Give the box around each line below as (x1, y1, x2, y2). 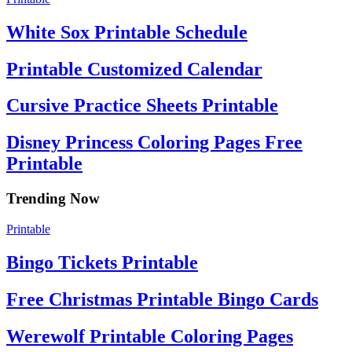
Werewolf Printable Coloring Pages (6, 325, 293, 346)
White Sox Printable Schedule (6, 21, 247, 42)
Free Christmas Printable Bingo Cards (6, 288, 318, 310)
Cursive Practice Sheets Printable (6, 95, 278, 116)
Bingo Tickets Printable (6, 251, 198, 273)
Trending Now (6, 190, 100, 207)
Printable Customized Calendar (6, 58, 262, 79)
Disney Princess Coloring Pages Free (6, 132, 302, 153)
